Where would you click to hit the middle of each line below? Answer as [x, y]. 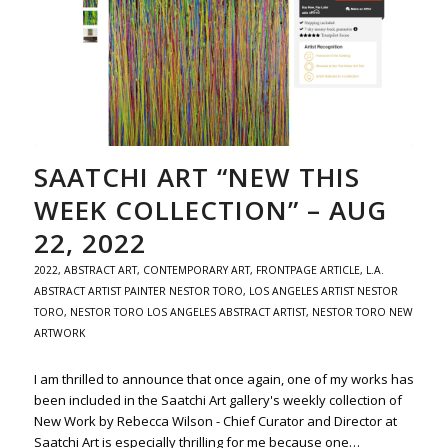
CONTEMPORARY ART [196, 270]
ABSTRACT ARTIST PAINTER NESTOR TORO [138, 291]
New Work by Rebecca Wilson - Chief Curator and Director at [215, 421]
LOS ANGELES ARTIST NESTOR [323, 291]
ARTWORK [59, 333]
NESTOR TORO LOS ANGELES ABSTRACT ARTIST [187, 312]
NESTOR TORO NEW [362, 312]
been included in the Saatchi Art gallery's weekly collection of [217, 400]
